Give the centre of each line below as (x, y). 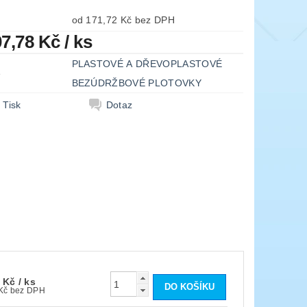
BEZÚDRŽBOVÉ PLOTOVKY (136, 83)
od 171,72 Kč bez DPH (155, 20)
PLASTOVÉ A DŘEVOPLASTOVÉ (147, 64)
